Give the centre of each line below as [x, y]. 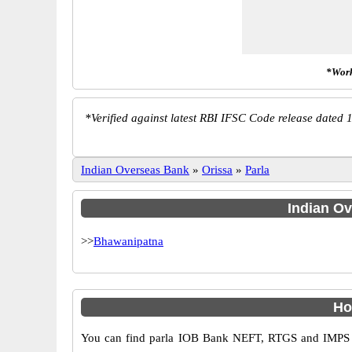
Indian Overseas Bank [135, 170]
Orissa [217, 170]
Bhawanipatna [128, 241]
